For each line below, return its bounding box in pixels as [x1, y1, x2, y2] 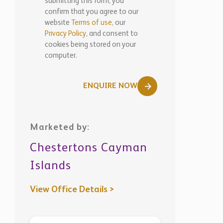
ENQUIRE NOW [83, 82, 137, 90]
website [45, 19, 71, 26]
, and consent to [86, 30, 138, 37]
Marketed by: [30, 123, 90, 132]
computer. [45, 52, 77, 59]
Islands [30, 160, 71, 172]
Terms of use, [71, 19, 113, 26]
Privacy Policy [45, 30, 86, 37]
